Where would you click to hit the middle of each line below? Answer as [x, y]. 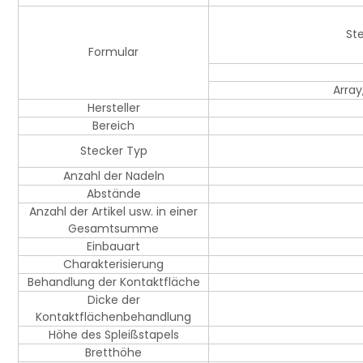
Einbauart [113, 247]
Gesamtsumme [113, 229]
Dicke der [113, 300]
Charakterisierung [113, 265]
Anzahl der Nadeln [113, 176]
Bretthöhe [113, 353]
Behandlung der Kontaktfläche [113, 282]
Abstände [113, 194]
